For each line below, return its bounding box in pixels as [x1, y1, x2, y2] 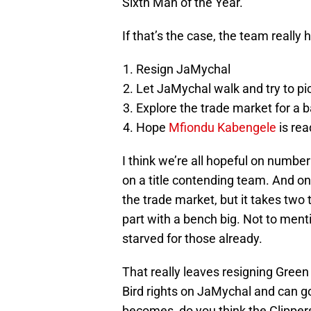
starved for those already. [122, 231, 262, 246]
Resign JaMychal [136, 62, 230, 77]
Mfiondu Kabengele [169, 120, 276, 135]
